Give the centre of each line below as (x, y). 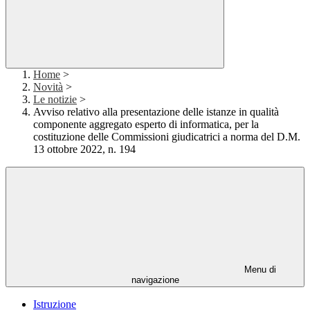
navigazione (155, 280)
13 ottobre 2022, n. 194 (84, 149)
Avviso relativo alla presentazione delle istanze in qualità (156, 112)
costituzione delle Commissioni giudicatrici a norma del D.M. (167, 137)
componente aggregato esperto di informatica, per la (146, 125)
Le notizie (55, 100)
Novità (48, 87)
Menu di (259, 270)
